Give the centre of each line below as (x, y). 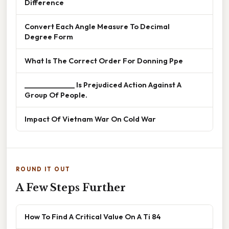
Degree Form (49, 37)
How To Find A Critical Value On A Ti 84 (93, 217)
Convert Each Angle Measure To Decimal (97, 27)
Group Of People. (56, 95)
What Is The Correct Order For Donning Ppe (104, 61)
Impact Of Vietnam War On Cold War (90, 119)
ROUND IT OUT (43, 169)
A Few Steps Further (71, 188)
